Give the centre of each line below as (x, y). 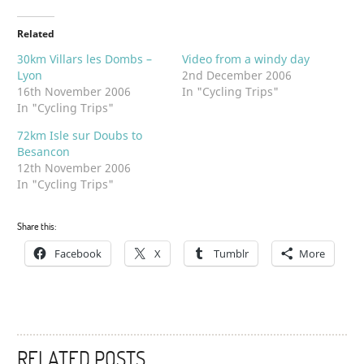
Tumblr (232, 253)
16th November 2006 (74, 91)
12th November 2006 (74, 167)
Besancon (44, 151)
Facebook (78, 253)
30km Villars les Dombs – (85, 58)
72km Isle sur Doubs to (80, 135)
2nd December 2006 (237, 75)
